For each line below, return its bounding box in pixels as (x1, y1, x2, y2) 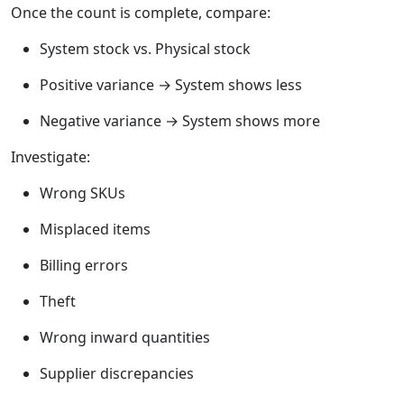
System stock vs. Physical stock (40, 39, 251, 60)
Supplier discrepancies (40, 363, 194, 384)
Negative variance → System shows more (40, 111, 320, 132)
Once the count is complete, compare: (11, 3, 271, 23)
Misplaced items (40, 219, 151, 240)
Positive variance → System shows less (40, 75, 302, 96)
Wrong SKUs (40, 183, 125, 204)
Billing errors (40, 255, 128, 276)
